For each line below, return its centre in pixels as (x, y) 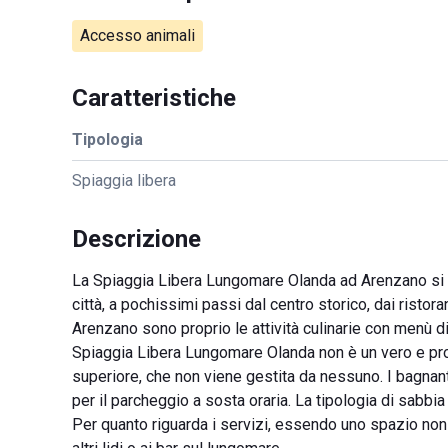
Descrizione (136, 239)
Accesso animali (137, 35)
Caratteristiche (154, 98)
